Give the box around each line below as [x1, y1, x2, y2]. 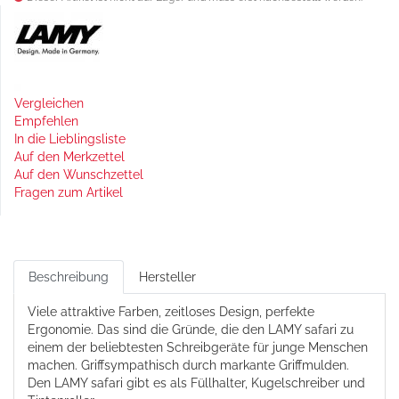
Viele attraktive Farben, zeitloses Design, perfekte [28, 304, 314, 319]
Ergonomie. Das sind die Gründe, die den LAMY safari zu [28, 322, 354, 337]
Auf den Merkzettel [14, 149, 125, 164]
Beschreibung [28, 269, 109, 284]
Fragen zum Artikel [14, 184, 123, 199]
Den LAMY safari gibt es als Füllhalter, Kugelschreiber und [28, 375, 365, 390]
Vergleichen [14, 95, 84, 110]
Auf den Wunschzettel [14, 167, 143, 182]
